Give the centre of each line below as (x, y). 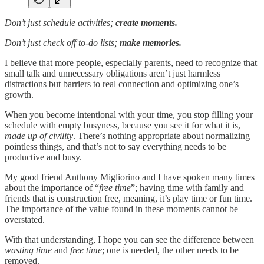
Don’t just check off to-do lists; (62, 43)
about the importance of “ (52, 188)
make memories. (151, 43)
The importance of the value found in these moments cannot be (121, 209)
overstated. (25, 220)
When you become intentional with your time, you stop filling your (129, 115)
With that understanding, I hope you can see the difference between (129, 240)
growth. (19, 95)
